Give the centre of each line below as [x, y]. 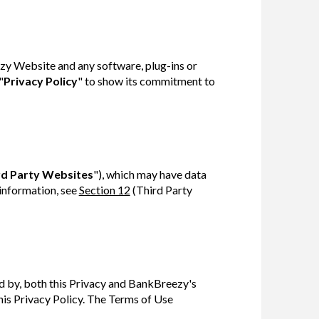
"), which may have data [150, 174]
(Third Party [161, 189]
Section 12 [104, 189]
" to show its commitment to [146, 80]
